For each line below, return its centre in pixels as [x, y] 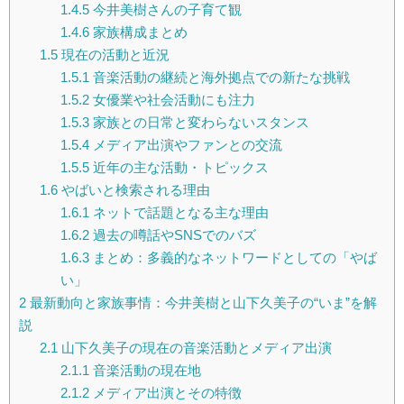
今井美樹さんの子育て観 [165, 10]
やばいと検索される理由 [133, 190]
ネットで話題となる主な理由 [179, 213]
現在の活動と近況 [113, 55]
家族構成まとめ [138, 32]
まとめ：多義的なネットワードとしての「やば [233, 258]
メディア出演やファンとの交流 [185, 145]
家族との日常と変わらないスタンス [199, 123]
